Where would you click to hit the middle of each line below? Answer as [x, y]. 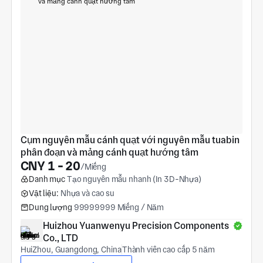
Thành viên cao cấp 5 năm [168, 249]
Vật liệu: [43, 193]
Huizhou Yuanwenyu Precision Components [136, 225]
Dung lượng [50, 207]
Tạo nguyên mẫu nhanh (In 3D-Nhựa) [134, 179]
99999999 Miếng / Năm [119, 207]
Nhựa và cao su [87, 193]
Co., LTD [60, 238]
